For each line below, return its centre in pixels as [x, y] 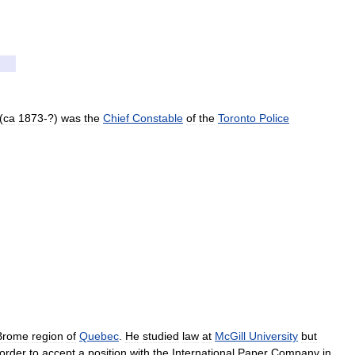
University [273, 336]
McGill [230, 336]
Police [274, 118]
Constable [158, 118]
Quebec [99, 336]
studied [161, 336]
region [48, 336]
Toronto [237, 118]
